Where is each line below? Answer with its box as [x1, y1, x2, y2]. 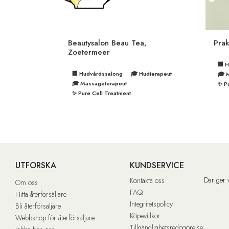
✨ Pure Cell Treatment [72, 88, 131, 97]
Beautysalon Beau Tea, [68, 37, 147, 49]
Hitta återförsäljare [15, 189, 66, 199]
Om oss [15, 177, 38, 188]
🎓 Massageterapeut [72, 79, 127, 87]
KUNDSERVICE [130, 159, 184, 171]
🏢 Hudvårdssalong [72, 69, 123, 78]
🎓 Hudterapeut [131, 69, 172, 78]
